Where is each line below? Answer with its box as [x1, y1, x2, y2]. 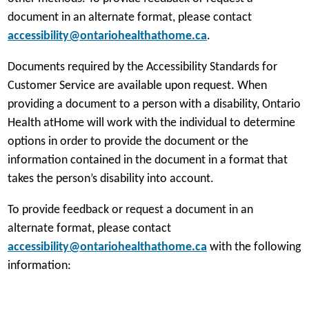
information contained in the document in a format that [7, 154, 288, 166]
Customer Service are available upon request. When [7, 79, 267, 92]
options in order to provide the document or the [7, 135, 248, 148]
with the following [206, 241, 301, 253]
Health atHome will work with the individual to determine [7, 117, 295, 129]
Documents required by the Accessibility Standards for [7, 61, 277, 73]
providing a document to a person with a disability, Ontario [7, 98, 301, 110]
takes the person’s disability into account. [7, 172, 214, 185]
